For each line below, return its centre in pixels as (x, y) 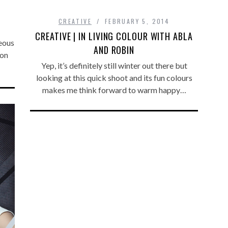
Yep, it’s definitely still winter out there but (114, 65)
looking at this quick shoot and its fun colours (114, 77)
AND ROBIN (114, 50)
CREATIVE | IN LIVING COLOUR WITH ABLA (114, 36)
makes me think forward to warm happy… (114, 90)
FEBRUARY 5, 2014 (137, 21)
